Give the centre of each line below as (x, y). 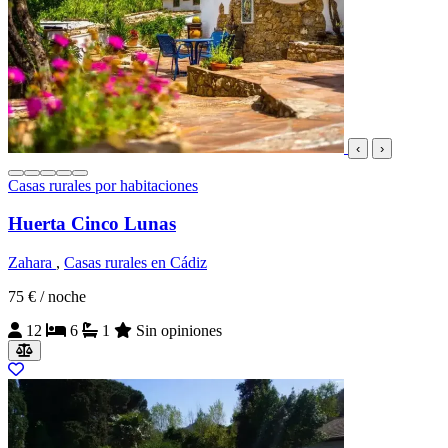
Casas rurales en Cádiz (135, 263)
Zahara (32, 263)
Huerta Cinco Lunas (92, 224)
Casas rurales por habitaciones (103, 185)
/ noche (63, 297)
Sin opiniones (179, 331)
